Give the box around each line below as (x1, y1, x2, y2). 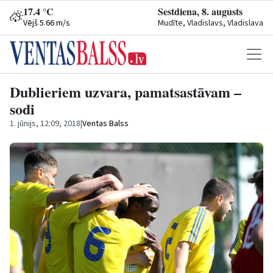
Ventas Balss (82, 118, 129, 130)
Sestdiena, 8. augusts (158, 4, 243, 18)
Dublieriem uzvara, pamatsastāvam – (10, 81, 241, 102)
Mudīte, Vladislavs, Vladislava (158, 17, 263, 29)
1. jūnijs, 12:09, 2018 (10, 118, 80, 130)
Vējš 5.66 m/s (23, 17, 70, 29)
